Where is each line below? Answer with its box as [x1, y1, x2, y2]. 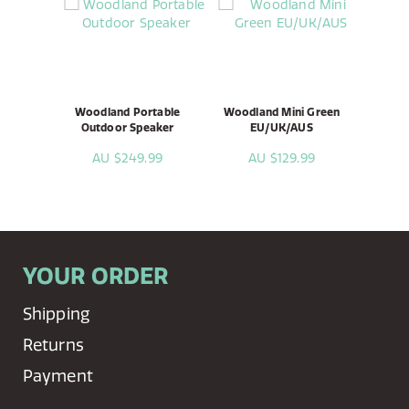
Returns [22, 334, 85, 356]
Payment [22, 365, 94, 387]
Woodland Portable [74, 105, 181, 120]
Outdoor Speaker [80, 121, 174, 135]
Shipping [22, 303, 90, 325]
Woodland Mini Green [223, 105, 341, 120]
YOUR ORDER [22, 261, 169, 291]
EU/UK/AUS [250, 121, 313, 135]
